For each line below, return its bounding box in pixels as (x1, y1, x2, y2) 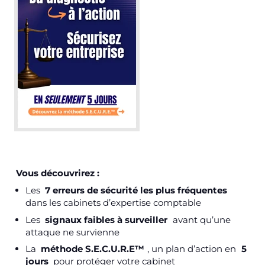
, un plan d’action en (147, 243, 238, 254)
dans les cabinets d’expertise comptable (25, 197, 201, 208)
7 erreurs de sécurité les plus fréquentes (45, 185, 228, 196)
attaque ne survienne (25, 226, 119, 238)
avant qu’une (170, 214, 231, 225)
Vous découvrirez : (16, 167, 100, 179)
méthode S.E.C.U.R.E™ (41, 243, 145, 254)
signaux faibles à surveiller (45, 214, 168, 225)
